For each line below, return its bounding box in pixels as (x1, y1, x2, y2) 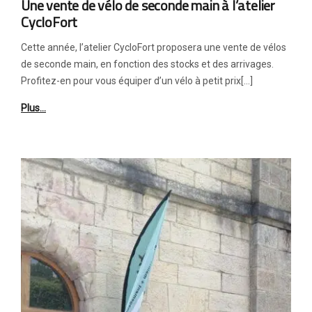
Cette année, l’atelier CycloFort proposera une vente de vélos (21, 42, 286, 54)
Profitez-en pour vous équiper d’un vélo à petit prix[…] (21, 75, 253, 87)
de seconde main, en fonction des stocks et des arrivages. (21, 58, 274, 70)
